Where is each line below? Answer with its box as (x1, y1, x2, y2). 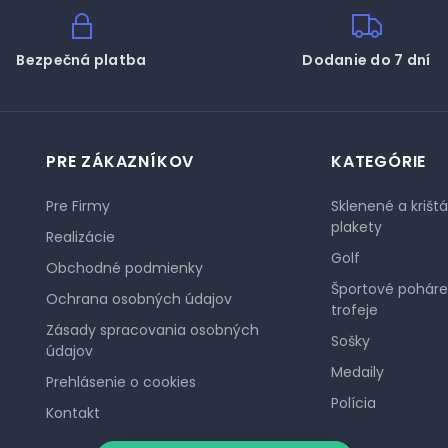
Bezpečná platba (16, 50, 147, 70)
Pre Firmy (46, 196, 110, 216)
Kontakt (46, 403, 100, 423)
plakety (331, 217, 382, 237)
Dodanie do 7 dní (302, 50, 431, 70)
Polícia (331, 393, 376, 413)
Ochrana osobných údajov (46, 289, 232, 309)
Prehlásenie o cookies (46, 372, 196, 392)
